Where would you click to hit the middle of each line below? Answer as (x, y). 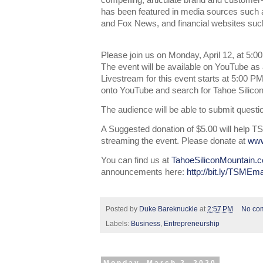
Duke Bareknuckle (168, 209)
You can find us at (135, 161)
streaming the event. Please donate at (173, 141)
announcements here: (143, 172)
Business (146, 223)
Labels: (118, 223)
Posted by (122, 209)
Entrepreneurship (192, 223)
